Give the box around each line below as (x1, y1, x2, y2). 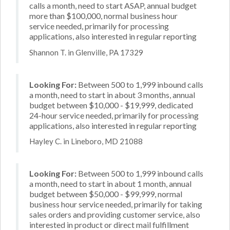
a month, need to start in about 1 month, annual (29, 179, 191, 188)
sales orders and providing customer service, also (29, 209, 200, 219)
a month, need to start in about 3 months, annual (29, 89, 195, 100)
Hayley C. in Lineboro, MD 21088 (29, 137, 143, 146)
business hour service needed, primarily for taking (29, 199, 202, 209)
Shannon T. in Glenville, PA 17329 (29, 47, 143, 57)
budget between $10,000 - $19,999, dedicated (29, 100, 193, 110)
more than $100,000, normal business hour (29, 11, 178, 21)
